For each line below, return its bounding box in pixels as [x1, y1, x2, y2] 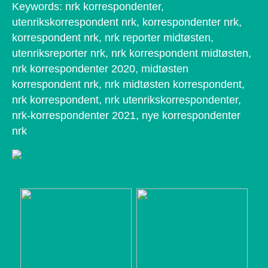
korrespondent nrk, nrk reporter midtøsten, [12, 31, 214, 44]
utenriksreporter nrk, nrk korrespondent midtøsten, [12, 47, 251, 59]
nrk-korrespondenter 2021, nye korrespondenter [12, 109, 240, 121]
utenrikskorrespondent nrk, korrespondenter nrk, [12, 16, 242, 28]
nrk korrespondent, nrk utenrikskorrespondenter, [12, 93, 241, 106]
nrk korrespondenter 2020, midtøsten [12, 62, 188, 75]
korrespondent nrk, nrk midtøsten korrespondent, [12, 78, 245, 90]
